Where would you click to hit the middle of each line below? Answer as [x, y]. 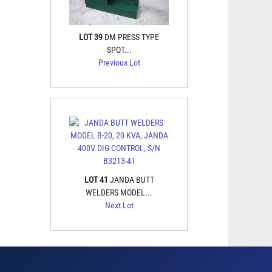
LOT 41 [96, 180]
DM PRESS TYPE [132, 37]
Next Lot [119, 205]
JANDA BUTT [132, 180]
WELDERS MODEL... [119, 192]
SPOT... [119, 50]
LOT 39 [91, 37]
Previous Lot [119, 63]
